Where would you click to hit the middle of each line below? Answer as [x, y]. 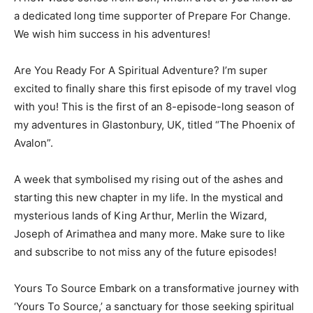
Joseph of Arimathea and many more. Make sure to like [150, 234]
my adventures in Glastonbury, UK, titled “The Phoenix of [154, 125]
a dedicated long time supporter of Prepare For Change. [154, 16]
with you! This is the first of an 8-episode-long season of [154, 107]
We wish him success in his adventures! [112, 34]
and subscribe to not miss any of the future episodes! [145, 252]
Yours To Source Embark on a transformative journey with [156, 289]
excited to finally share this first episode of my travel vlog [155, 89]
